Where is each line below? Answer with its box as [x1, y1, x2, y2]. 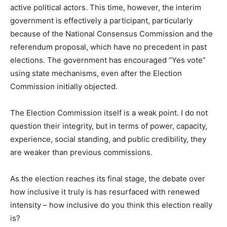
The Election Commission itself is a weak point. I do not [10, 107, 208, 118]
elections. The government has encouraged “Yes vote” [10, 55, 206, 65]
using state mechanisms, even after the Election [10, 68, 182, 78]
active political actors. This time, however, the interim [10, 2, 201, 12]
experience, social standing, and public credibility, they [10, 134, 206, 144]
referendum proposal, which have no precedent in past [10, 42, 207, 52]
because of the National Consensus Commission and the [10, 28, 213, 39]
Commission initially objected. [10, 81, 118, 91]
